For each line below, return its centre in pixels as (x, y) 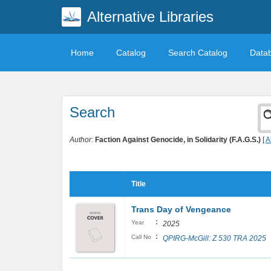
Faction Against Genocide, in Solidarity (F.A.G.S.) (178, 140)
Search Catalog (198, 53)
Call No (141, 237)
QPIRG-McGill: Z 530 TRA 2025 (214, 238)
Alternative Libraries (150, 17)
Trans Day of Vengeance (181, 209)
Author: (81, 140)
